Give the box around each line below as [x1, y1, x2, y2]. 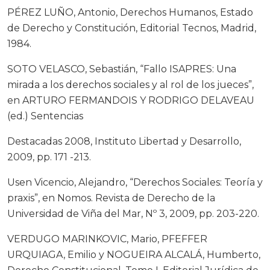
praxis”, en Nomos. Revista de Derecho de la [7, 192, 215, 204]
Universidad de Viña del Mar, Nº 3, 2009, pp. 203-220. [7, 208, 259, 220]
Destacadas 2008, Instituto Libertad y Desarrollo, [7, 136, 241, 148]
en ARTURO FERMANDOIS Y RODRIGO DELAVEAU [7, 95, 254, 107]
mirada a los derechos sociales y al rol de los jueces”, [7, 79, 254, 91]
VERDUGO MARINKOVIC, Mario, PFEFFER [7, 233, 207, 245]
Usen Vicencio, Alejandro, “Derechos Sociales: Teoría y [7, 177, 263, 189]
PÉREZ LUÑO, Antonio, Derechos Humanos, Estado [7, 7, 253, 19]
